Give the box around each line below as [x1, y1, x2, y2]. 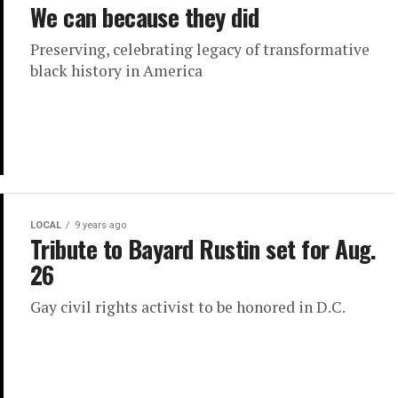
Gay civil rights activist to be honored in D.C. [30, 297, 346, 318]
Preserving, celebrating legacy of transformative [30, 39, 370, 60]
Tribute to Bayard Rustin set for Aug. [30, 231, 377, 267]
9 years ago [75, 219, 126, 232]
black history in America [30, 60, 203, 81]
